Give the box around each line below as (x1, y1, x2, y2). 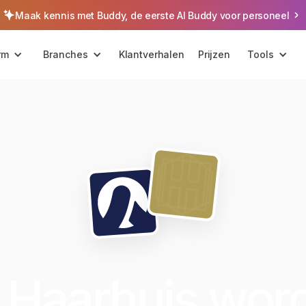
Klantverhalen (118, 48, 184, 60)
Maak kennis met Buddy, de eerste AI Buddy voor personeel (15, 9, 290, 21)
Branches (42, 48, 88, 60)
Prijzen (197, 48, 230, 60)
